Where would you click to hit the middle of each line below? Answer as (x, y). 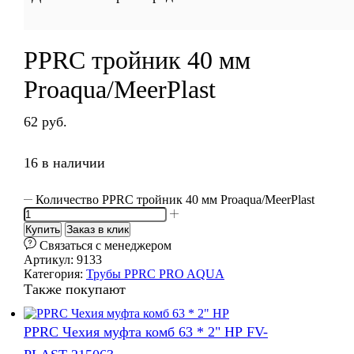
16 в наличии (64, 163)
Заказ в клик (98, 229)
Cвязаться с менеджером (105, 245)
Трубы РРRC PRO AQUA (155, 273)
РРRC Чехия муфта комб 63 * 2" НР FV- (146, 332)
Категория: (55, 273)
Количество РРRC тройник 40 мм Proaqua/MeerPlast (175, 199)
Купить (43, 229)
